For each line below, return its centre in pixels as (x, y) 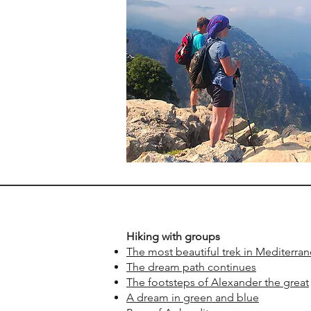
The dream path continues (191, 267)
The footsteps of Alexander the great (218, 282)
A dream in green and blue (193, 297)
